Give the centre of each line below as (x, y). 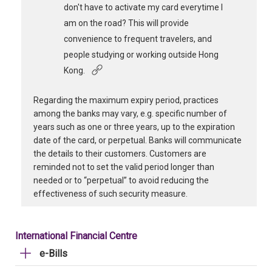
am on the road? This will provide (126, 23)
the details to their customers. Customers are (120, 154)
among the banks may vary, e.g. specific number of (130, 114)
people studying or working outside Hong (141, 55)
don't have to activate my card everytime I (143, 7)
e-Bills (53, 253)
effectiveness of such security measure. (110, 194)
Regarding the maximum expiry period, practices (126, 100)
